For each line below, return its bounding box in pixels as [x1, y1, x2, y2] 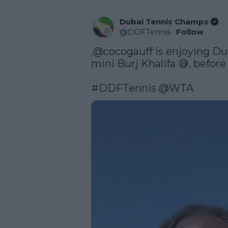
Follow [176, 26, 204, 37]
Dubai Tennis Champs [120, 16, 209, 26]
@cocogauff [93, 45, 153, 58]
